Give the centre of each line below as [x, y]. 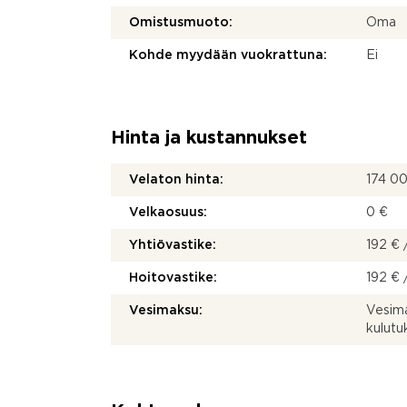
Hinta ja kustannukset [209, 138]
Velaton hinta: [176, 180]
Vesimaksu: [166, 311]
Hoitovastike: [173, 278]
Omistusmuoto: [181, 23]
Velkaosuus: [168, 213]
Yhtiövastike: [173, 245]
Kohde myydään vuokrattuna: [228, 55]
